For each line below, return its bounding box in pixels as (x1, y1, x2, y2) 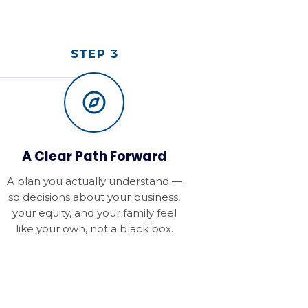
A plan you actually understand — (6, 175, 182, 188)
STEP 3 (70, 47, 118, 61)
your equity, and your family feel (12, 206, 177, 220)
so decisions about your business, (8, 190, 181, 204)
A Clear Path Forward (21, 147, 167, 166)
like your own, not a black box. (15, 222, 173, 236)
